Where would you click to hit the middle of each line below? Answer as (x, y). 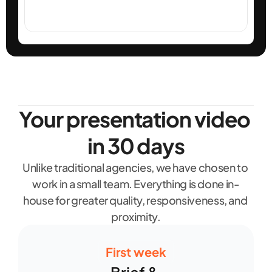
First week (136, 251)
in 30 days (136, 146)
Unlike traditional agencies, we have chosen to (135, 167)
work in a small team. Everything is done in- (136, 184)
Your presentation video (134, 119)
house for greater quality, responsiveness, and (135, 200)
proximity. (136, 216)
